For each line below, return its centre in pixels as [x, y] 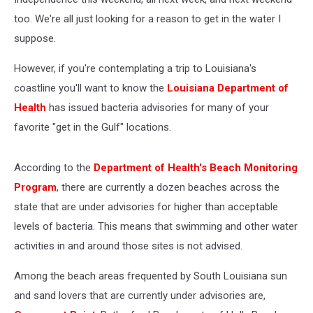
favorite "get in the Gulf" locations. [93, 127]
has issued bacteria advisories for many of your [158, 108]
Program [35, 187]
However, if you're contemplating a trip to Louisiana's [135, 68]
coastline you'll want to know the [90, 88]
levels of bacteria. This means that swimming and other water [156, 226]
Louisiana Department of [228, 88]
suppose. [35, 38]
